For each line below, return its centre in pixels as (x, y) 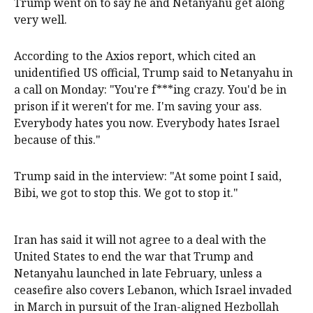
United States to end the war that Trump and (134, 256)
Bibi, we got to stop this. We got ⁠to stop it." (126, 192)
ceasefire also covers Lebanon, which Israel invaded (153, 290)
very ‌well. (41, 19)
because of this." (57, 139)
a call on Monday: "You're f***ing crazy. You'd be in (150, 89)
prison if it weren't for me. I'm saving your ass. (138, 106)
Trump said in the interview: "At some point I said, (148, 176)
